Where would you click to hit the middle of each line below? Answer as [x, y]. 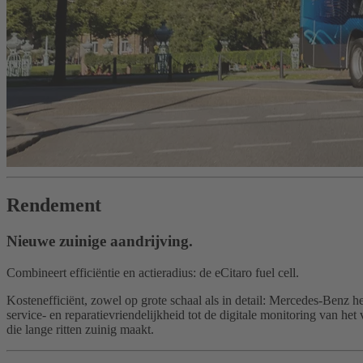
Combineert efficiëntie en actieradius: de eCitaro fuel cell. [153, 272]
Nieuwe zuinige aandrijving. [100, 241]
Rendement [54, 205]
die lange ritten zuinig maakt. [80, 329]
